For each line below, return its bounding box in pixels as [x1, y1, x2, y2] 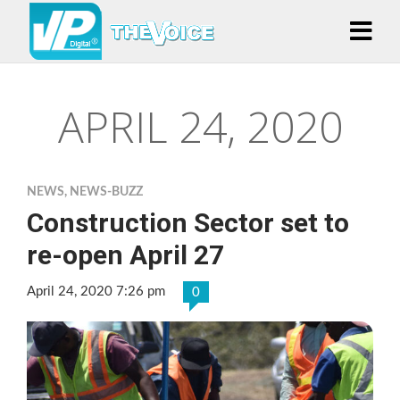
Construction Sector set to [27, 207, 349, 238]
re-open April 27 [27, 239, 224, 271]
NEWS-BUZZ [70, 186, 143, 198]
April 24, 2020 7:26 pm [27, 285, 165, 298]
